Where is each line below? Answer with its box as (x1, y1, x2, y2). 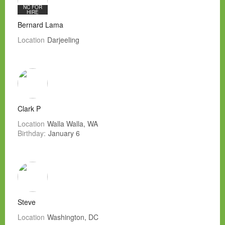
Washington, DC (47, 212, 98, 222)
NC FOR (23, 4, 42, 11)
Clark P (18, 103, 41, 114)
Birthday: (18, 128, 46, 139)
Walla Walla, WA (47, 119, 98, 129)
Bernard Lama (18, 20, 63, 30)
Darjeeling (47, 35, 79, 45)
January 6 (48, 128, 80, 139)
